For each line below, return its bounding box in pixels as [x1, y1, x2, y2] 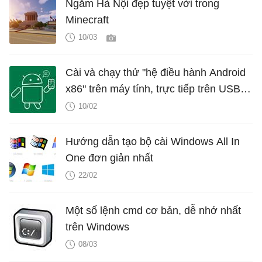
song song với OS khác [65, 99, 175, 111]
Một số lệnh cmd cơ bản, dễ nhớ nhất [65, 204, 241, 216]
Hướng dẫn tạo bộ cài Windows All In [65, 135, 240, 147]
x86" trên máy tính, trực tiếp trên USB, [65, 82, 243, 95]
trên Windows [65, 220, 129, 233]
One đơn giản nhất [65, 151, 153, 164]
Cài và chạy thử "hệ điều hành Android [65, 66, 246, 78]
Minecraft [65, 13, 109, 26]
